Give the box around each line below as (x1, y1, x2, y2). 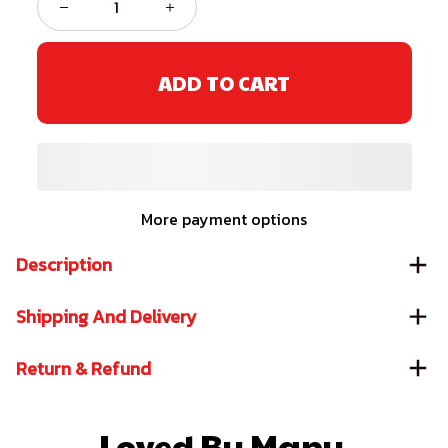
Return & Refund (16, 354, 151, 382)
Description (16, 251, 112, 279)
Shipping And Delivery (16, 302, 197, 330)
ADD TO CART (158, 69, 290, 97)
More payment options (141, 206, 307, 231)
